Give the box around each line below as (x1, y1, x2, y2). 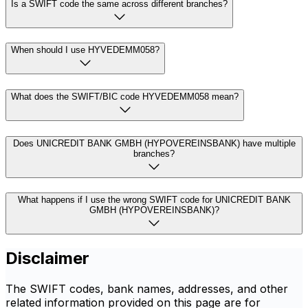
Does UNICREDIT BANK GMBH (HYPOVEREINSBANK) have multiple (12, 137, 296, 148)
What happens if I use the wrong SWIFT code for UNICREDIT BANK (17, 195, 291, 206)
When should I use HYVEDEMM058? (11, 45, 159, 56)
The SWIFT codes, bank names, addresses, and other (5, 282, 288, 296)
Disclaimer (5, 248, 89, 269)
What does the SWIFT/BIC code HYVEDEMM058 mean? (11, 91, 239, 102)
